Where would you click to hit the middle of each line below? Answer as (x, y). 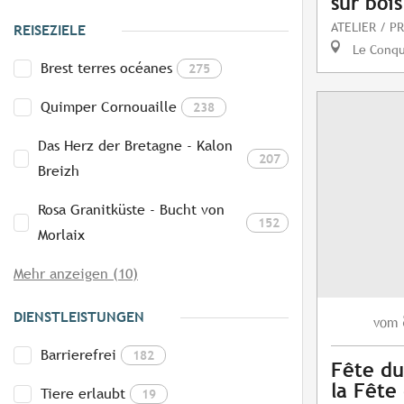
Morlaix (62, 235)
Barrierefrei (78, 355)
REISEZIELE (50, 31)
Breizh (59, 171)
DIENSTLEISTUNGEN (79, 317)
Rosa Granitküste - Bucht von (132, 210)
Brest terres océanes (106, 69)
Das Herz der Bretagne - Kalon (136, 146)
